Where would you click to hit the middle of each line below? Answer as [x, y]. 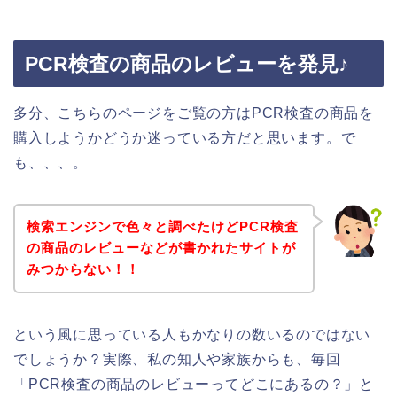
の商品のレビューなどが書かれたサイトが [161, 248]
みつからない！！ [83, 269]
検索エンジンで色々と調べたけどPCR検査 [162, 227]
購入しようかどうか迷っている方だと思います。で [185, 137]
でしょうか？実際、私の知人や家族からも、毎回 [177, 360]
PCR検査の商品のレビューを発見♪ [187, 63]
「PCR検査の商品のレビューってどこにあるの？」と [194, 385]
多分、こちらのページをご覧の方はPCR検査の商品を [194, 113]
